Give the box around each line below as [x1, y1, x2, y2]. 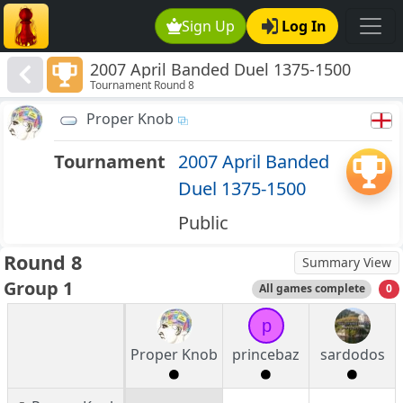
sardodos [319, 345, 385, 365]
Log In [282, 16, 327, 36]
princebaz [232, 345, 300, 365]
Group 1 [4, 276, 73, 301]
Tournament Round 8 [90, 77, 195, 94]
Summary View [302, 254, 391, 272]
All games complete [258, 281, 365, 297]
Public [177, 210, 228, 236]
